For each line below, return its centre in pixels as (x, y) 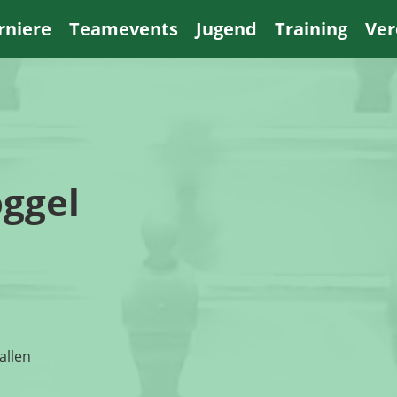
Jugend (226, 29)
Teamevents (123, 29)
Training (311, 29)
